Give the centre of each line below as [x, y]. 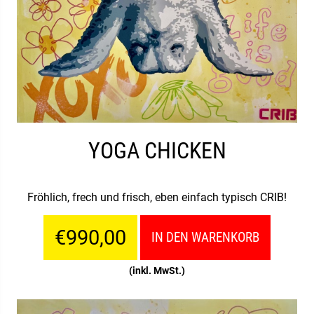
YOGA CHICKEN [157, 151]
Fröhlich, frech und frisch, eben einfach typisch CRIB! [157, 197]
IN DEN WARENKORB [205, 237]
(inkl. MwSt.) [157, 270]
